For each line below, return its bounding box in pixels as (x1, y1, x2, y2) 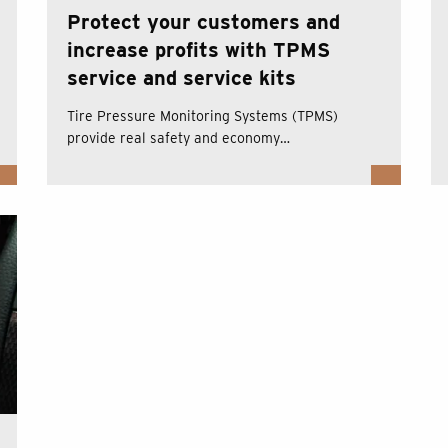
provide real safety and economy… (67, 130, 291, 147)
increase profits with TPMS (67, 38, 331, 63)
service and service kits (67, 66, 297, 91)
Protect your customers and (67, 10, 341, 35)
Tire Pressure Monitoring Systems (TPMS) (67, 108, 339, 125)
